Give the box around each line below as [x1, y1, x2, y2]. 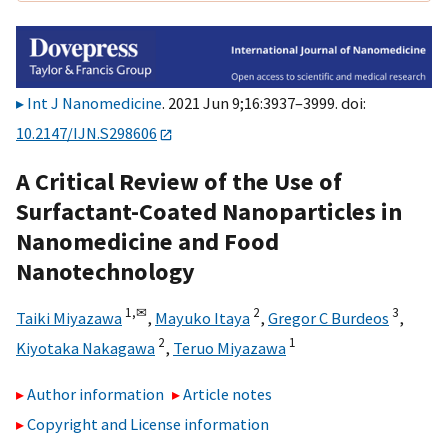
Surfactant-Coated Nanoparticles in [16, 195, 402, 227]
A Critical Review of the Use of [16, 165, 342, 197]
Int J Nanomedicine [27, 93, 162, 114]
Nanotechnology [16, 255, 195, 287]
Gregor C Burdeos [268, 307, 389, 328]
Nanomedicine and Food [16, 225, 279, 257]
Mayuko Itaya [155, 307, 250, 328]
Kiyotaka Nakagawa [16, 337, 155, 358]
